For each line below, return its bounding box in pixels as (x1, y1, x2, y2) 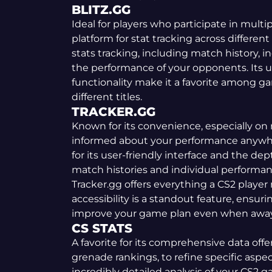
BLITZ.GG (71, 2, 131, 17)
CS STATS (71, 221, 132, 236)
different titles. (71, 91, 142, 103)
